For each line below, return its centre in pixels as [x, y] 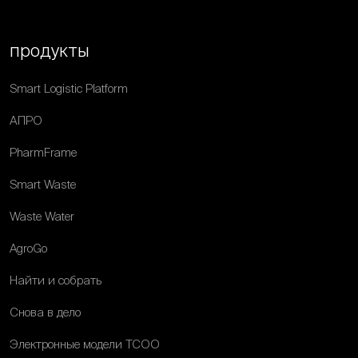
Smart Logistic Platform [69, 89]
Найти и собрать [56, 280]
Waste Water [42, 217]
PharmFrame [43, 153]
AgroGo [28, 249]
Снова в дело [45, 312]
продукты [50, 50]
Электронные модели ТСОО [85, 344]
